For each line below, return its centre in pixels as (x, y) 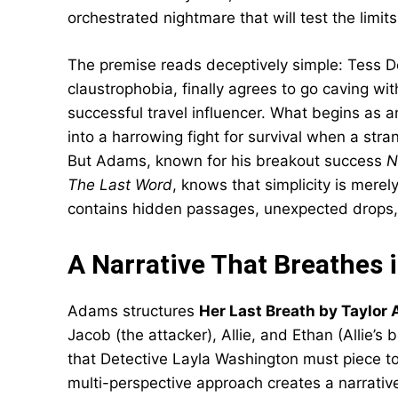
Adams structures (133, 311)
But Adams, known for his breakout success (227, 161)
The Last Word (120, 185)
